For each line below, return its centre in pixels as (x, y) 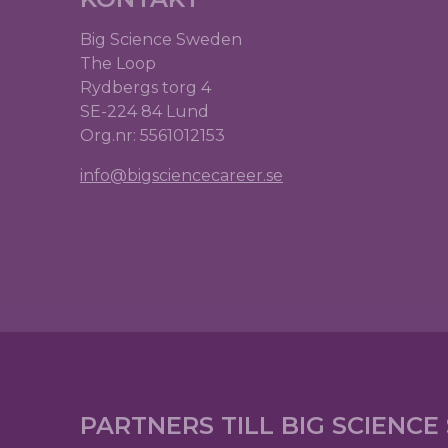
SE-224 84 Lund (144, 112)
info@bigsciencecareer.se (181, 176)
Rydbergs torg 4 (145, 88)
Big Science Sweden (161, 40)
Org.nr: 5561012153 (152, 136)
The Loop (118, 64)
